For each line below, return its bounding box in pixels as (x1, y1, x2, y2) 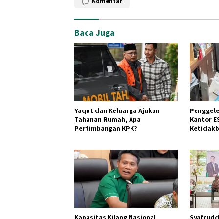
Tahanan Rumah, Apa (74, 114, 141, 124)
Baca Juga (74, 26, 115, 38)
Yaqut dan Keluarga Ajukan (74, 106, 160, 115)
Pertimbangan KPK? (74, 123, 137, 132)
